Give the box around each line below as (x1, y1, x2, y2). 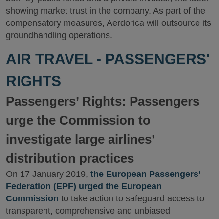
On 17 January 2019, (6, 169, 90, 179)
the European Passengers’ (90, 169, 200, 179)
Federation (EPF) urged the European (6, 181, 162, 192)
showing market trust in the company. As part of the (6, 5, 205, 16)
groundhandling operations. (6, 30, 112, 40)
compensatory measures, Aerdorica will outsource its (6, 18, 211, 28)
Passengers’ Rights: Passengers (6, 94, 199, 109)
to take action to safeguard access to (61, 194, 204, 204)
